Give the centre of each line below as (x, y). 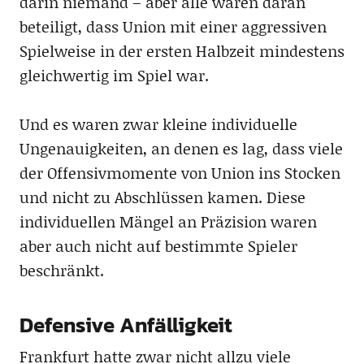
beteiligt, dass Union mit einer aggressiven (173, 26)
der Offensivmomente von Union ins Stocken (180, 172)
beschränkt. (61, 270)
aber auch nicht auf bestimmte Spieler (158, 245)
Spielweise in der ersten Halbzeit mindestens (182, 50)
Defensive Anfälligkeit (126, 324)
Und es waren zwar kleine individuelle (158, 123)
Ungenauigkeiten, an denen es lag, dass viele (181, 148)
